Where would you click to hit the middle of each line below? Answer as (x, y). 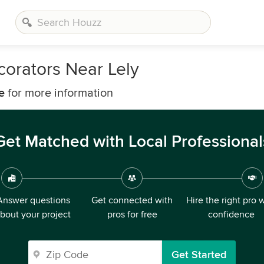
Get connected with (132, 200)
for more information (59, 93)
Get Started (199, 255)
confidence (231, 214)
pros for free (132, 214)
